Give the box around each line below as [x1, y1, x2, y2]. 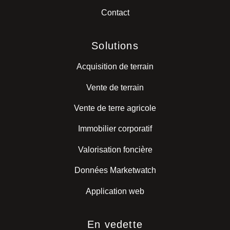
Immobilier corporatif [78, 124, 152, 133]
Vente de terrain [86, 83, 144, 92]
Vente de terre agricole [74, 104, 156, 113]
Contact [101, 8, 129, 17]
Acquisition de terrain [76, 62, 154, 71]
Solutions [91, 40, 139, 52]
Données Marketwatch [74, 166, 156, 175]
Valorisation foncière [78, 145, 152, 154]
